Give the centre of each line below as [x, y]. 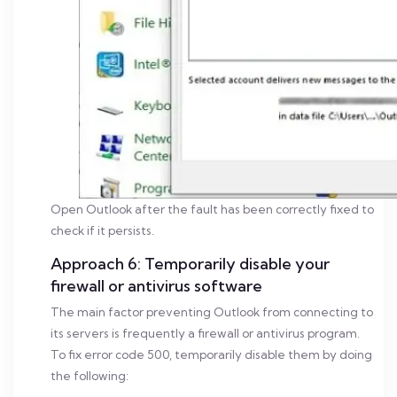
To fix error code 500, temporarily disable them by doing [211, 354]
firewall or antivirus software [156, 286]
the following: [90, 376]
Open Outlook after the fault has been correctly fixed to [212, 209]
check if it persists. [102, 230]
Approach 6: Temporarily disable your [190, 264]
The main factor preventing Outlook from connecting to [212, 312]
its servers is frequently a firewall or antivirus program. [205, 333]
